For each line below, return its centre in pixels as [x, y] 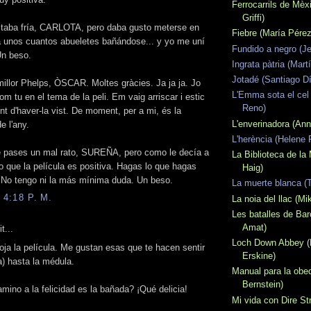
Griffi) [253, 18]
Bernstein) [263, 285]
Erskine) [259, 256]
